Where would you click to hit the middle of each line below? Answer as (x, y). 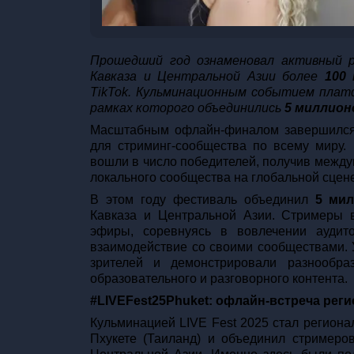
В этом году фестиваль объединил (203, 200)
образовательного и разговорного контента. (219, 279)
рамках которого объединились (187, 108)
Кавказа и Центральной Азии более (207, 77)
